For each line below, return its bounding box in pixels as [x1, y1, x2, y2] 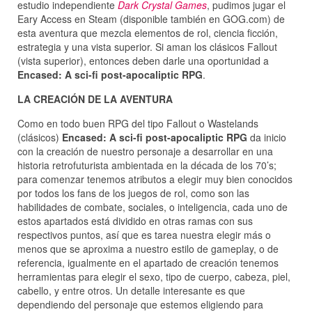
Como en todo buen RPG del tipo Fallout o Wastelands [17, 116, 258, 131]
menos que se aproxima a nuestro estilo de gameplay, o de [17, 242, 279, 256]
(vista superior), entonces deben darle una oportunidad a [17, 54, 269, 68]
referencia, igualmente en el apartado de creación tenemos [17, 256, 279, 270]
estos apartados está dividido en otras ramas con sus [17, 214, 253, 228]
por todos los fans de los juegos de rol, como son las [17, 186, 249, 201]
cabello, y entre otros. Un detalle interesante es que [17, 283, 245, 298]
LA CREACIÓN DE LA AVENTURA [17, 92, 173, 107]
